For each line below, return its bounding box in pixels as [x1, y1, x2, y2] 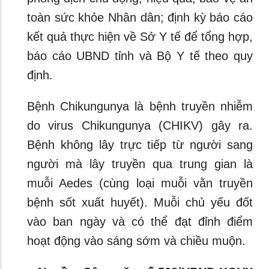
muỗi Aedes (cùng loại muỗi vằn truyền [27, 177, 253, 190]
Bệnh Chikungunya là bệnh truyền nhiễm [27, 100, 253, 113]
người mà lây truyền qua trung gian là [27, 157, 253, 171]
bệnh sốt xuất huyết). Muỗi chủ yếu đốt [27, 196, 253, 209]
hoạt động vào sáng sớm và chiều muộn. [27, 234, 246, 247]
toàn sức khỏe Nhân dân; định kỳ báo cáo [27, 11, 253, 24]
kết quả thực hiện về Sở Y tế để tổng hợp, [27, 30, 253, 43]
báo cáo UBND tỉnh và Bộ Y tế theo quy [27, 49, 253, 62]
